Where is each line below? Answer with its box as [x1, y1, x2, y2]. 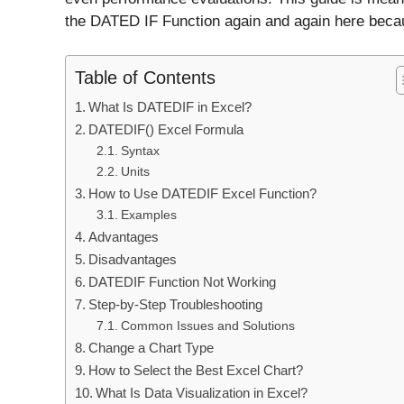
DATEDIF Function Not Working [88, 274, 277, 290]
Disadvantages [88, 252, 178, 268]
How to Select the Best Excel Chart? [88, 363, 304, 379]
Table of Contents [75, 68, 216, 88]
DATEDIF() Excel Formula [88, 122, 244, 138]
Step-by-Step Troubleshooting [88, 297, 263, 313]
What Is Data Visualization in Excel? [96, 385, 308, 401]
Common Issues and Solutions [120, 319, 295, 334]
